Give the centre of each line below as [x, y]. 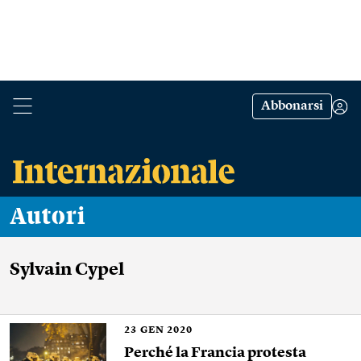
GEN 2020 [166, 330]
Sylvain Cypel [67, 270]
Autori [56, 217]
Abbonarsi [292, 106]
